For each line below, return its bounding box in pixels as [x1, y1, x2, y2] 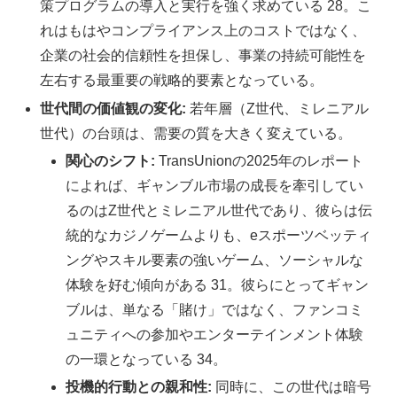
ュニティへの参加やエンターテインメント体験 [66, 326, 364, 342]
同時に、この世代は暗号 [212, 378, 372, 394]
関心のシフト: [66, 152, 156, 168]
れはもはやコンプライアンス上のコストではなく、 [40, 23, 367, 39]
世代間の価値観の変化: [40, 100, 187, 116]
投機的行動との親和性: [66, 378, 213, 394]
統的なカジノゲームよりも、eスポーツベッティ [66, 227, 372, 243]
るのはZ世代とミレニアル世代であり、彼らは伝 [66, 202, 373, 218]
